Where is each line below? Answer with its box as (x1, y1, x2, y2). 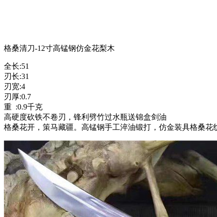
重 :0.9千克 (4, 103, 43, 111)
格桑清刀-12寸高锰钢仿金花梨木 (4, 44, 115, 53)
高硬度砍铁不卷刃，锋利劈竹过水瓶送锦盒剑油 (4, 113, 167, 122)
